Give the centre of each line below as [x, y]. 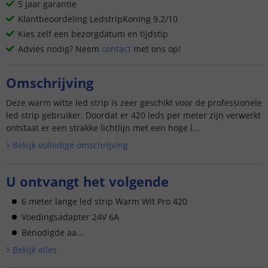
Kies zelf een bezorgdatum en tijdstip [93, 34]
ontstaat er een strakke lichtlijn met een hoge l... [103, 128]
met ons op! [156, 49]
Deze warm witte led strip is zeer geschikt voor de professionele [134, 103]
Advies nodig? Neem [60, 49]
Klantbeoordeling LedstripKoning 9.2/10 [98, 19]
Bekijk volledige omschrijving [70, 145]
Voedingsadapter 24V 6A [70, 217]
